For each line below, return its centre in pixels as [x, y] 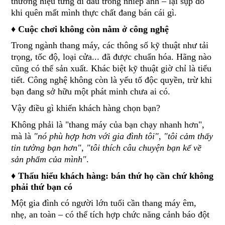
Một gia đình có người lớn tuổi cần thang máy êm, [104, 203]
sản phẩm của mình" [49, 159]
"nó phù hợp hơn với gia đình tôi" [96, 136]
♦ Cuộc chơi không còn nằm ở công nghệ [90, 29]
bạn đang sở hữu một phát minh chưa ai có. [91, 92]
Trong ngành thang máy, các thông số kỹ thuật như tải [110, 45]
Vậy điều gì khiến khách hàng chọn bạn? [86, 108]
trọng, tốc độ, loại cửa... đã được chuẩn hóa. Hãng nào [111, 57]
